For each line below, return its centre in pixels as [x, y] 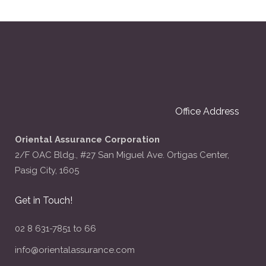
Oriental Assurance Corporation [87, 140]
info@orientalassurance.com [75, 250]
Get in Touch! [44, 200]
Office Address [207, 111]
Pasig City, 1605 [47, 170]
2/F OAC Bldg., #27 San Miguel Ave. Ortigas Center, [122, 155]
